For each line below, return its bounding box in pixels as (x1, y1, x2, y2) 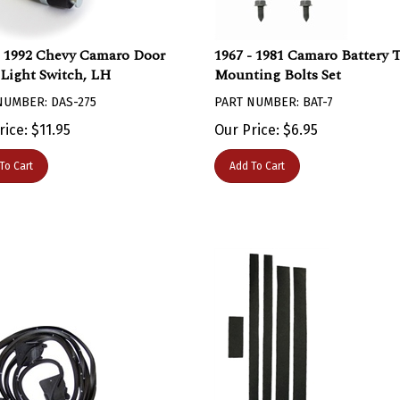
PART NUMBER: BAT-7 (213, 86, 333, 101)
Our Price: (213, 112, 279, 129)
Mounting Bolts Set (213, 55, 341, 77)
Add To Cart (229, 151, 285, 163)
